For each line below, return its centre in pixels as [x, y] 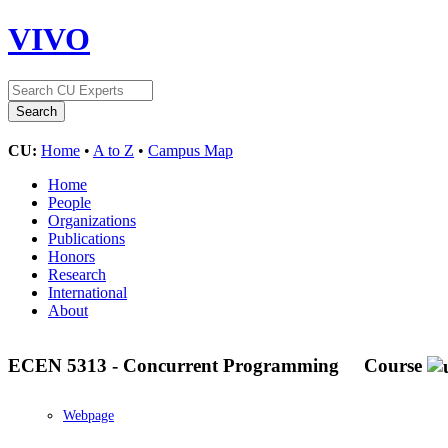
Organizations [92, 220]
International [87, 292]
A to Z [113, 150]
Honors [71, 256]
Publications [86, 238]
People [69, 202]
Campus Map [190, 150]
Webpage [88, 416]
